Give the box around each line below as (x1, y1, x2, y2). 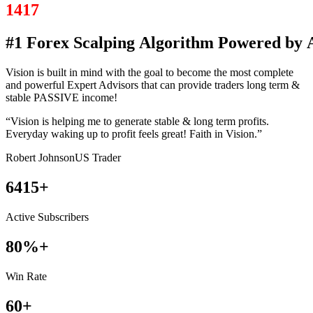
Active (6, 210, 35, 223)
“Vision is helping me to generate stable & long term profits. (6, 115, 269, 128)
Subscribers (38, 210, 89, 223)
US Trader (75, 152, 121, 164)
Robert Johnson (6, 152, 75, 164)
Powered (218, 34, 281, 52)
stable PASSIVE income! (6, 92, 117, 104)
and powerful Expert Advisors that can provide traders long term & (6, 79, 300, 92)
